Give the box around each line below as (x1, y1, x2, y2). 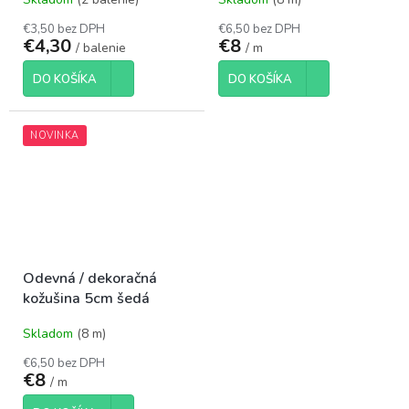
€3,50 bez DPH (23, 20, 105, 37)
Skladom (23, 324, 77, 342)
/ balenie (76, 38, 126, 57)
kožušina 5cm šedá (23, 288, 150, 309)
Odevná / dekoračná (23, 267, 157, 288)
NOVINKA (30, 128, 79, 142)
